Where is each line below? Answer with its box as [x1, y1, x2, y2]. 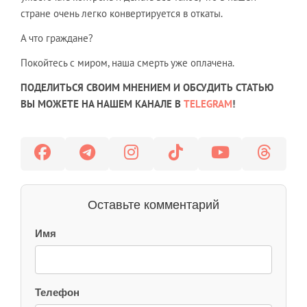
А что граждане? [21, 31, 93, 45]
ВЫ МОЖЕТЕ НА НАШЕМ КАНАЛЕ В [21, 97, 184, 110]
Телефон [35, 286, 79, 298]
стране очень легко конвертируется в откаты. [21, 6, 223, 20]
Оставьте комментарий [88, 197, 219, 212]
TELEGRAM [184, 97, 232, 110]
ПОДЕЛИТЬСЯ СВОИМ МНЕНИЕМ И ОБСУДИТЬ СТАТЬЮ [21, 80, 273, 94]
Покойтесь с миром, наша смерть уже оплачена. [21, 56, 234, 69]
